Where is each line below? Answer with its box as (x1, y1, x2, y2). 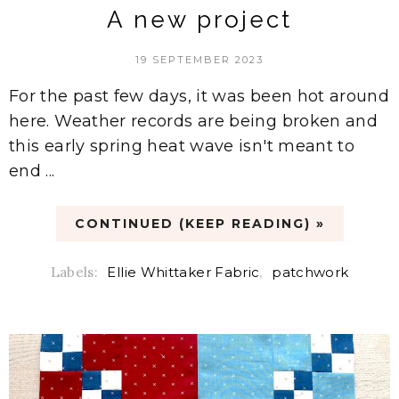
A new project (107, 5, 292, 33)
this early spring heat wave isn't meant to (9, 135, 355, 156)
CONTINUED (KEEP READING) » (74, 215, 325, 232)
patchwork (272, 263, 349, 281)
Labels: (50, 263, 102, 281)
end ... (9, 160, 55, 181)
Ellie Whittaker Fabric (107, 263, 260, 281)
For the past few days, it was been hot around (9, 85, 390, 106)
